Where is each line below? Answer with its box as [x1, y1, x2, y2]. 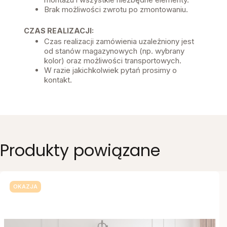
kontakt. [44, 74, 72, 85]
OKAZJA [13, 183, 37, 191]
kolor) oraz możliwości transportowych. [44, 55, 181, 65]
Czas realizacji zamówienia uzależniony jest [44, 36, 194, 46]
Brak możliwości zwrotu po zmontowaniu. [44, 4, 188, 14]
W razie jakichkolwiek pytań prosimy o [44, 65, 177, 75]
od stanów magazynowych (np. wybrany [44, 46, 184, 56]
